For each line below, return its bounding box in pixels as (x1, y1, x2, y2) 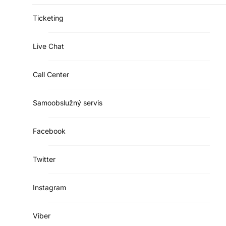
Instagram (33, 183, 66, 192)
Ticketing (33, 13, 64, 22)
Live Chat (33, 41, 64, 50)
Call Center (33, 70, 69, 79)
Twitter (33, 154, 55, 163)
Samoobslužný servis (33, 98, 102, 107)
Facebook (33, 126, 66, 135)
